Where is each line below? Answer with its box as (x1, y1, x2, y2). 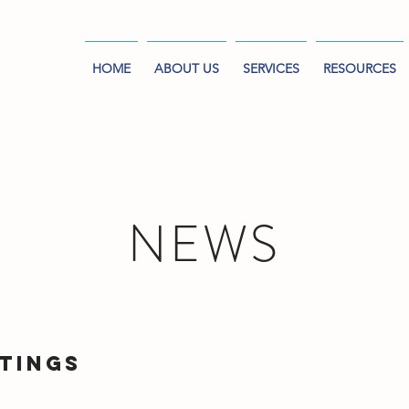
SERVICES (243, 60, 299, 77)
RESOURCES (323, 60, 396, 77)
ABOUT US (154, 60, 219, 77)
